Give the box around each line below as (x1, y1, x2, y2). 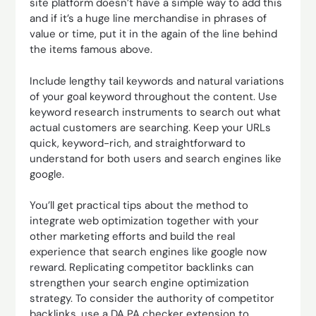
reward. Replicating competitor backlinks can (30, 260, 255, 274)
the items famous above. (30, 42, 153, 56)
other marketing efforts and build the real (30, 229, 236, 243)
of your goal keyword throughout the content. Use (30, 89, 278, 104)
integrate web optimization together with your (30, 214, 260, 228)
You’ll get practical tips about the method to (30, 198, 249, 212)
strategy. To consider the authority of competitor (30, 291, 275, 305)
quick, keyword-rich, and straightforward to (30, 135, 246, 150)
